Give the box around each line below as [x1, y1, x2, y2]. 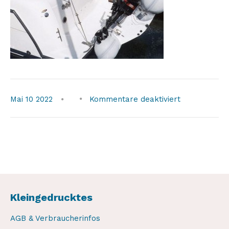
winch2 [180, 119, 205, 128]
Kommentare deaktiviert [89, 95, 180, 104]
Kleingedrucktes [10, 191, 93, 203]
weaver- [180, 106, 211, 116]
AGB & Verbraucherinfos [10, 214, 100, 223]
